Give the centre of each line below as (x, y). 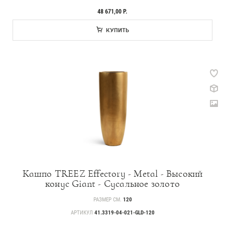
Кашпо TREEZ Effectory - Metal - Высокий (113, 174)
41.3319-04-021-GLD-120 (124, 212)
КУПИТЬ (118, 30)
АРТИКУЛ (82, 212)
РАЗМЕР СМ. (108, 199)
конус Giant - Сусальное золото (113, 184)
